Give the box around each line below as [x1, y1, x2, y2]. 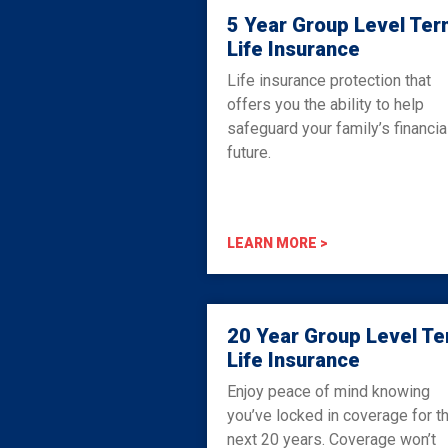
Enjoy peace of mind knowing [227, 381, 430, 401]
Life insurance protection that [227, 70, 431, 90]
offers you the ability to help [227, 94, 424, 114]
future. [227, 142, 271, 162]
